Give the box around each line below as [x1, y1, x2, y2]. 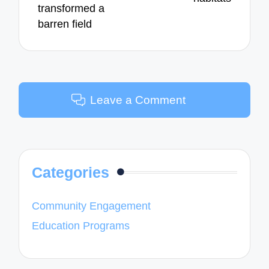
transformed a [38, 2, 105, 14]
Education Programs [32, 219, 130, 232]
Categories [32, 164, 110, 181]
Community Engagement [32, 200, 151, 213]
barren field [38, 17, 92, 30]
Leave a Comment [90, 93, 186, 106]
